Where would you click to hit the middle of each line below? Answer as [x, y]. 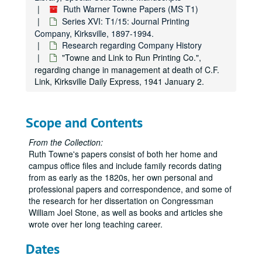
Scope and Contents [84, 123]
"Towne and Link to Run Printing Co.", [132, 57]
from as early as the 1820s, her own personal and [121, 177]
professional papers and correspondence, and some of [130, 189]
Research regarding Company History [132, 45]
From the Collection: [66, 142]
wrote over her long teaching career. [96, 224]
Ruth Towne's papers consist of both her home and [123, 154]
